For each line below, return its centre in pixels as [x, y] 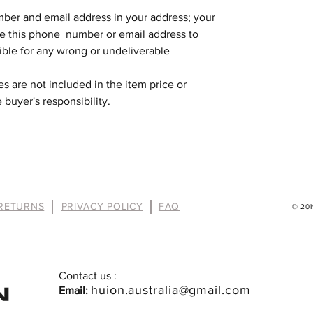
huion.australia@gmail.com [171, 290]
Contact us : [88, 276]
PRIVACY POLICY [102, 206]
